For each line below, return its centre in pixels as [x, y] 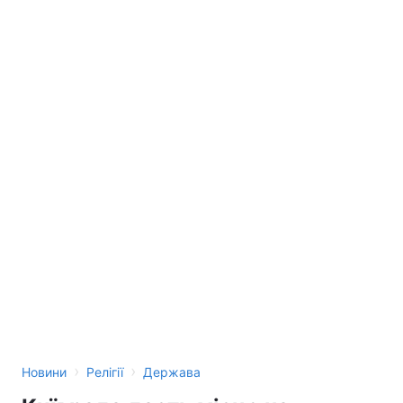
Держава [172, 372]
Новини [44, 372]
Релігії [105, 372]
